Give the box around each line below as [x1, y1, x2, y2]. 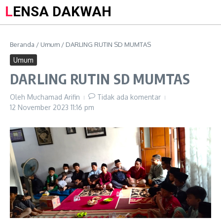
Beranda [10, 40, 35, 48]
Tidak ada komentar [97, 93, 161, 101]
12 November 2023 [10, 103, 71, 111]
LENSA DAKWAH [13, 3, 111, 20]
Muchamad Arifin [27, 93, 80, 101]
